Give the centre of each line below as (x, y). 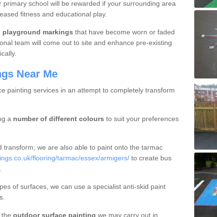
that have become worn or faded (125, 32)
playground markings (39, 32)
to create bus (150, 158)
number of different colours (58, 119)
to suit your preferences (141, 119)
